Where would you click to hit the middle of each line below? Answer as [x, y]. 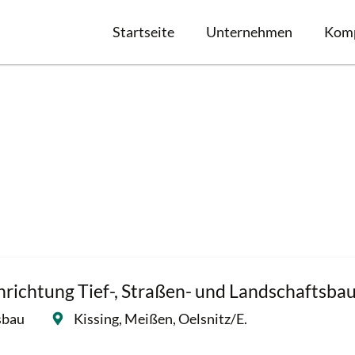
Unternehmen [249, 32]
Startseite [143, 32]
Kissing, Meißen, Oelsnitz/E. [160, 319]
